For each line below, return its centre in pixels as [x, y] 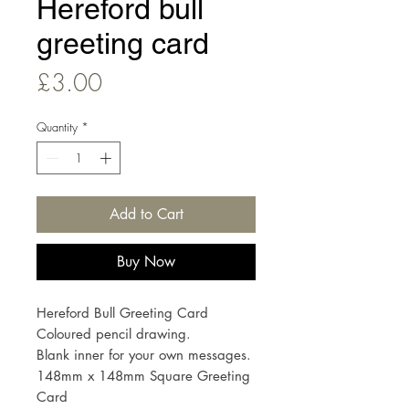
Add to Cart [146, 214]
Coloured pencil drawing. [114, 333]
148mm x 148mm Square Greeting [143, 375]
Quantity [57, 127]
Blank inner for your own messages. [144, 354]
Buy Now [146, 261]
